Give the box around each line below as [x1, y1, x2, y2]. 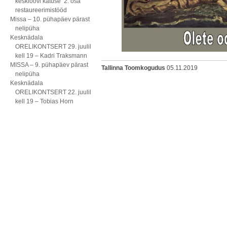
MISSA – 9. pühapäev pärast [10, 61, 88, 68]
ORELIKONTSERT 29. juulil [15, 43, 91, 50]
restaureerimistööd [15, 7, 67, 14]
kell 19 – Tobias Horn [15, 98, 73, 105]
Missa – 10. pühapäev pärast [10, 16, 90, 23]
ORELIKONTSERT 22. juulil [15, 89, 91, 96]
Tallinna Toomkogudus [101, 64, 165, 72]
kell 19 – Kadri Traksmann [15, 52, 87, 59]
